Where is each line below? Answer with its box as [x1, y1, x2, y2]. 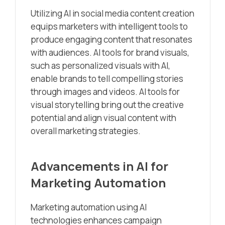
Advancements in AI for [31, 158, 168, 175]
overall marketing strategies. [31, 125, 141, 137]
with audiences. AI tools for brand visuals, [31, 47, 189, 59]
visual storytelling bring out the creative [31, 99, 184, 111]
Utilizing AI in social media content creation [31, 8, 194, 20]
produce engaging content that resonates [31, 34, 192, 46]
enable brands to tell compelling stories [31, 73, 183, 85]
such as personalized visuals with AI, [31, 60, 170, 72]
